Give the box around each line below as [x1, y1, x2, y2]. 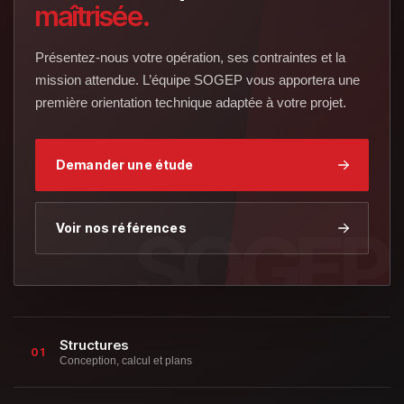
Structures [59, 336, 128, 354]
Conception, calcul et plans [59, 354, 192, 368]
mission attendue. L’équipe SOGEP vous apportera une [35, 72, 360, 88]
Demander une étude [56, 157, 194, 173]
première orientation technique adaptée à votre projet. [35, 95, 346, 111]
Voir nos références [56, 220, 187, 236]
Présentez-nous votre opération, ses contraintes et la [35, 50, 345, 66]
